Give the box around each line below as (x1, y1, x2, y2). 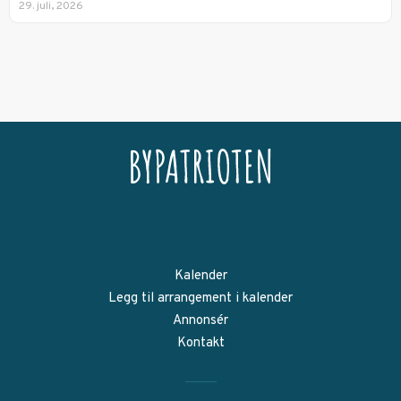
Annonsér (173, 311, 228, 329)
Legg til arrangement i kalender (108, 289, 293, 307)
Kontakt (176, 334, 225, 352)
